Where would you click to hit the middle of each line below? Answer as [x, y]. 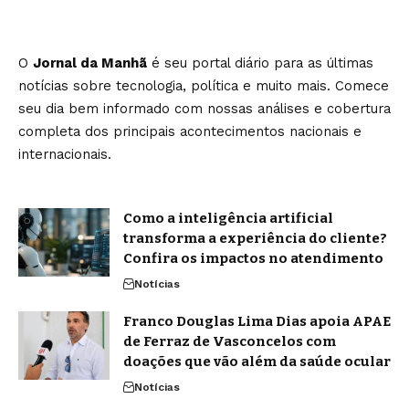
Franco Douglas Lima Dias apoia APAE [257, 321]
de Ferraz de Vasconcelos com [230, 341]
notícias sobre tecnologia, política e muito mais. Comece [204, 85]
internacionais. [65, 154]
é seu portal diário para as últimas [260, 63]
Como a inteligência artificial [228, 218]
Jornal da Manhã [90, 63]
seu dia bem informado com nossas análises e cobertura [204, 108]
